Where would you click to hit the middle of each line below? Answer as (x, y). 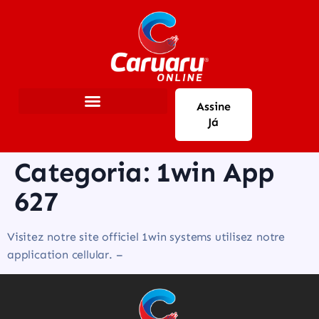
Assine (213, 107)
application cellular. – (65, 255)
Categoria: (85, 173)
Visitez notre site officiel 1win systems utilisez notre (146, 237)
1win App (215, 173)
